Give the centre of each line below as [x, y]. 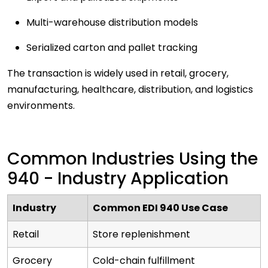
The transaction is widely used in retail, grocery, [118, 74]
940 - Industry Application [120, 179]
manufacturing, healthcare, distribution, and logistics [130, 90]
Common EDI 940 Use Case [160, 208]
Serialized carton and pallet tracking [114, 48]
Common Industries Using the [133, 159]
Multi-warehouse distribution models [112, 23]
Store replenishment [141, 234]
